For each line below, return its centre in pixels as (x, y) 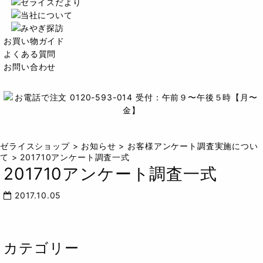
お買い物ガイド (34, 41)
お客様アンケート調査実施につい (193, 146)
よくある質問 (30, 54)
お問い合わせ (30, 67)
